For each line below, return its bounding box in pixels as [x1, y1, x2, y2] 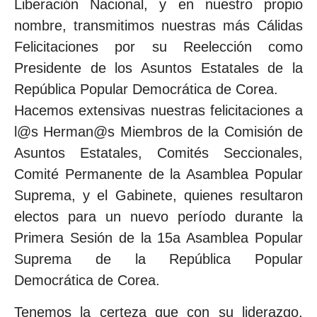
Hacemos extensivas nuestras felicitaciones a [14, 103, 303, 119]
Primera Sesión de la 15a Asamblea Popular [14, 230, 303, 246]
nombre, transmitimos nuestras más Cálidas [14, 18, 303, 34]
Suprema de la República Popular [14, 251, 303, 267]
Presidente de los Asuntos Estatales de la [14, 60, 303, 76]
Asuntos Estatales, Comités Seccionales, [14, 145, 303, 161]
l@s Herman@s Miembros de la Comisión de [14, 124, 303, 140]
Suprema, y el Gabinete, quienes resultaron [14, 188, 303, 204]
